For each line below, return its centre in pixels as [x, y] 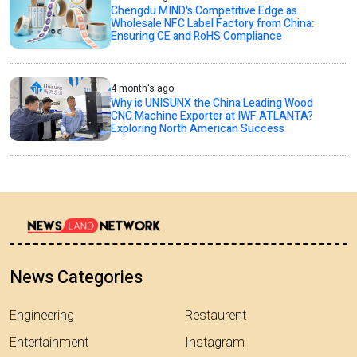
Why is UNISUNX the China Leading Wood [212, 103]
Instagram [215, 343]
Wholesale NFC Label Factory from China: [213, 23]
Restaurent [216, 316]
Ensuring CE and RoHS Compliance [197, 36]
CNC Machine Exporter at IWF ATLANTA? [212, 116]
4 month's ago [143, 88]
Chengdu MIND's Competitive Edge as [204, 10]
